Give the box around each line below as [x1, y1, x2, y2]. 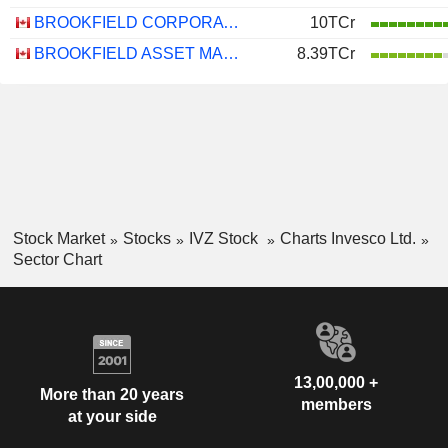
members [300, 395, 372, 413]
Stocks [122, 230, 171, 247]
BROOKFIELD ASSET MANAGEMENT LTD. [223, 45, 239, 62]
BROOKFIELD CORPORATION [223, 14, 239, 31]
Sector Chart [12, 250, 102, 268]
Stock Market [12, 230, 105, 247]
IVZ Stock [188, 230, 262, 247]
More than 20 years [40, 386, 184, 404]
